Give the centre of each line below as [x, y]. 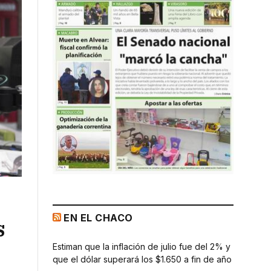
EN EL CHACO [98, 217]
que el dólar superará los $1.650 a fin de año [142, 259]
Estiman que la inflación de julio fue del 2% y [142, 246]
